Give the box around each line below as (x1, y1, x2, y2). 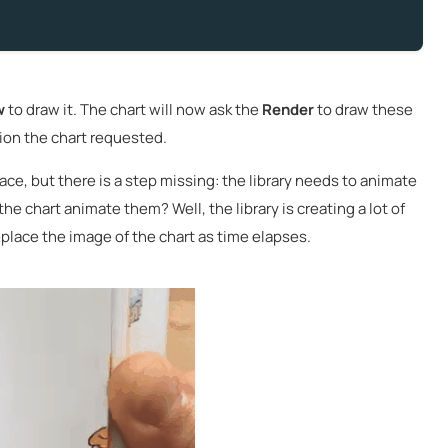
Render (262, 98, 314, 120)
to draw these (314, 98, 413, 120)
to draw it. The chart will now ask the (5, 98, 262, 120)
